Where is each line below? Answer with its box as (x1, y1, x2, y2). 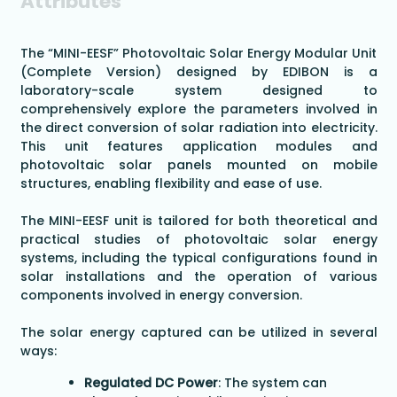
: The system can (217, 374, 327, 393)
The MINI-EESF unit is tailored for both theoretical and (19, 212, 378, 230)
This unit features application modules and (19, 137, 378, 156)
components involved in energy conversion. (19, 286, 302, 305)
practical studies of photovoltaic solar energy (19, 230, 378, 249)
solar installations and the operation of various (19, 268, 378, 286)
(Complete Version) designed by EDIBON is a (19, 63, 378, 82)
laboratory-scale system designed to (19, 82, 378, 100)
